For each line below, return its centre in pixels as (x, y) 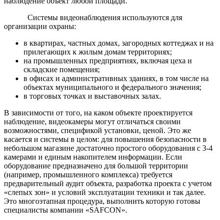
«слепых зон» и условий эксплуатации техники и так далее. (105, 192)
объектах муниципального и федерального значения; (112, 87)
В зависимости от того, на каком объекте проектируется (98, 112)
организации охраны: (40, 26)
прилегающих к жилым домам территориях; (98, 52)
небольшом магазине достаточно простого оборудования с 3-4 (108, 148)
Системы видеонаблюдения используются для (93, 17)
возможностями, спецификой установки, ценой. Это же (97, 130)
